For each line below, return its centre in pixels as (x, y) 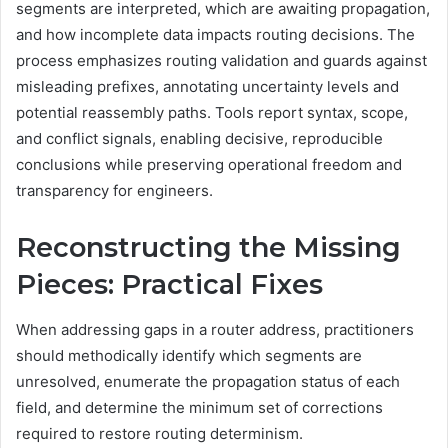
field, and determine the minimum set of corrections (199, 407)
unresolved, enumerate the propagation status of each (208, 381)
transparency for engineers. (114, 191)
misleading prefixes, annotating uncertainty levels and (207, 87)
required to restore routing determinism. (159, 433)
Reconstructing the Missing (208, 248)
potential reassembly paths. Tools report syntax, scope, (212, 113)
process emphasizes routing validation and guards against (221, 61)
